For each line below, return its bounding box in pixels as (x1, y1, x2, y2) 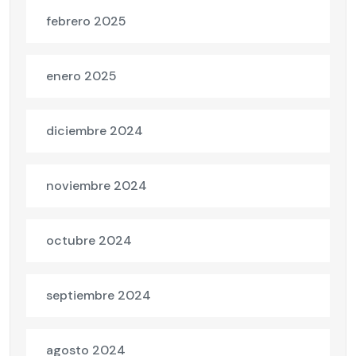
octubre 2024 (46, 232, 132, 250)
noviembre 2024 (46, 177, 147, 195)
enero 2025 (46, 68, 117, 85)
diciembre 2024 (46, 122, 143, 140)
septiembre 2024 (46, 287, 151, 304)
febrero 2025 (46, 13, 126, 30)
